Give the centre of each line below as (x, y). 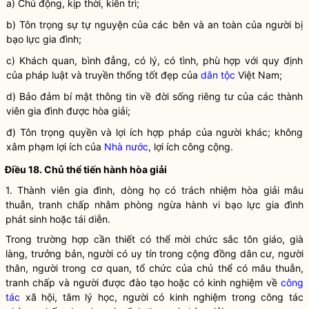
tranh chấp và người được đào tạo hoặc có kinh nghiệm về (143, 282)
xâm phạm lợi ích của (55, 147)
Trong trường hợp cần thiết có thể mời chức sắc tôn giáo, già (154, 239)
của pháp (29, 75)
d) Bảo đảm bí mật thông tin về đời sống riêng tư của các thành (154, 96)
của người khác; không (247, 132)
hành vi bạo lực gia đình (245, 205)
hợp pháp (169, 132)
